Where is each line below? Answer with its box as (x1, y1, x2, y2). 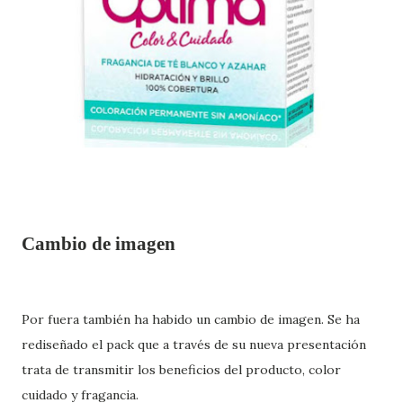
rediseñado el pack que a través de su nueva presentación (22, 336, 366, 353)
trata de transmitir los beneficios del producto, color (22, 361, 341, 378)
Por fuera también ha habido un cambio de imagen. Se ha (22, 310, 360, 327)
